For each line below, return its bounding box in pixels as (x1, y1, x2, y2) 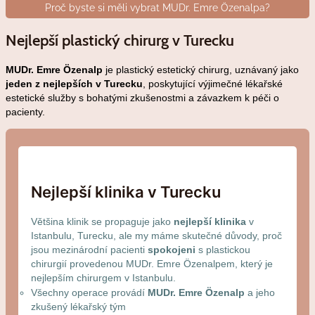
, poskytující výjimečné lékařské (143, 77, 283, 89)
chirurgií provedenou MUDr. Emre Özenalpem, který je (31, 258, 274, 270)
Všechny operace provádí (31, 287, 148, 299)
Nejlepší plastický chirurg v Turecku (6, 30, 234, 50)
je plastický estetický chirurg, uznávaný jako (103, 63, 299, 75)
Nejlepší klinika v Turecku (31, 182, 221, 201)
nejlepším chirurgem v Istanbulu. (31, 272, 176, 284)
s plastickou (195, 244, 251, 256)
